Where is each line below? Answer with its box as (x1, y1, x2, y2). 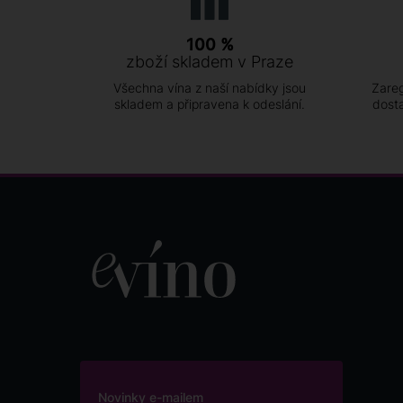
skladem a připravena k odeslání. (114, 96, 306, 112)
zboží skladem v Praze (126, 52, 294, 71)
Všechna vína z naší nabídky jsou (113, 80, 307, 95)
